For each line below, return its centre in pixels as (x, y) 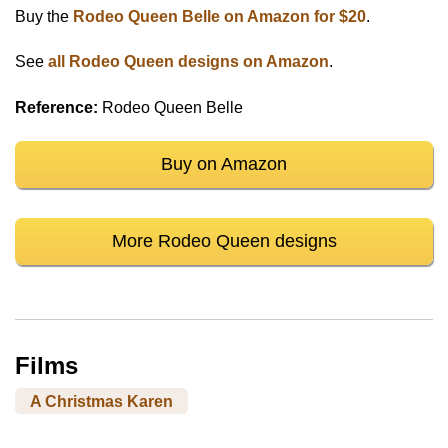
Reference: (56, 107)
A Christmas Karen (101, 401)
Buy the (44, 16)
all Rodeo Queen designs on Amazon (188, 62)
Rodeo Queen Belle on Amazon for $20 (219, 16)
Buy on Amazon (224, 164)
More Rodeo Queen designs (224, 241)
